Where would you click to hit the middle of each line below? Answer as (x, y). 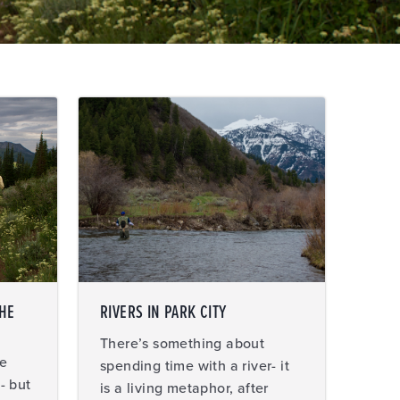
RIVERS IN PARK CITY (163, 313)
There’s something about (183, 344)
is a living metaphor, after (184, 388)
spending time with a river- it (195, 366)
